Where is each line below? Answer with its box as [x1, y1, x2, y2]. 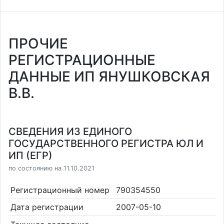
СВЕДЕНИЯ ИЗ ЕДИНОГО [8, 125, 132, 137]
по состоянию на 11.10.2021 [8, 164, 94, 172]
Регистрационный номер [10, 184, 109, 195]
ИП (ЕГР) [8, 149, 52, 161]
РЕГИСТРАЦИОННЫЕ [8, 51, 155, 68]
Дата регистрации [10, 202, 83, 212]
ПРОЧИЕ [8, 35, 68, 52]
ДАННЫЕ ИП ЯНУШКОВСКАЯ [8, 68, 210, 85]
